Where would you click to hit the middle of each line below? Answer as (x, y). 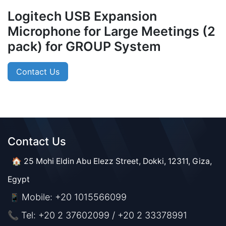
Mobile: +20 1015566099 (74, 197)
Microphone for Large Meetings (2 (111, 31)
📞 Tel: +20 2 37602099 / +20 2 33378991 (97, 215)
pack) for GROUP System (84, 46)
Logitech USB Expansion (82, 16)
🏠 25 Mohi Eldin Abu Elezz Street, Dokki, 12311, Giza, (110, 161)
